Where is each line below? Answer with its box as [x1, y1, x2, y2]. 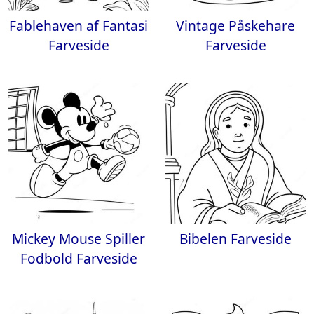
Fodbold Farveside [20, 249, 137, 268]
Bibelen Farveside [179, 229, 292, 248]
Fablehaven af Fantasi [9, 16, 148, 35]
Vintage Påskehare [176, 16, 295, 35]
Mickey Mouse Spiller [12, 229, 145, 248]
